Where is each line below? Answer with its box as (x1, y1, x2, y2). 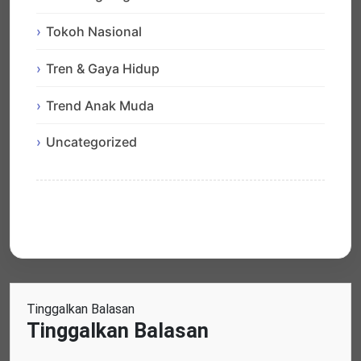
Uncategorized (46, 134, 137, 151)
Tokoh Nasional (46, 23, 142, 39)
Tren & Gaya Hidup (46, 60, 160, 77)
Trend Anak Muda (46, 97, 154, 114)
